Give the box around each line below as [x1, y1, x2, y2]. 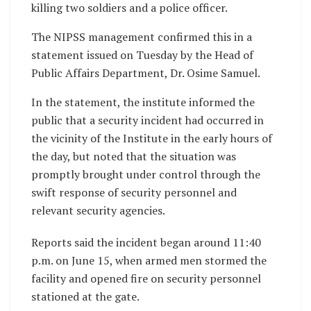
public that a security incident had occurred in [31, 112, 264, 128]
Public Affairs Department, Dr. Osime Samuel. [31, 65, 260, 81]
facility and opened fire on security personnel [31, 270, 261, 286]
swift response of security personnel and [31, 184, 237, 200]
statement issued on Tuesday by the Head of [31, 47, 253, 62]
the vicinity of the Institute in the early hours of [31, 130, 272, 146]
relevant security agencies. [31, 202, 165, 218]
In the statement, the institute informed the [31, 94, 255, 110]
